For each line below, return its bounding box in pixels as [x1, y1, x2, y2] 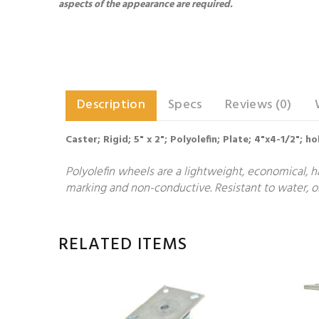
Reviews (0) [224, 95, 292, 115]
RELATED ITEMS [58, 231, 187, 258]
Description [77, 95, 145, 115]
